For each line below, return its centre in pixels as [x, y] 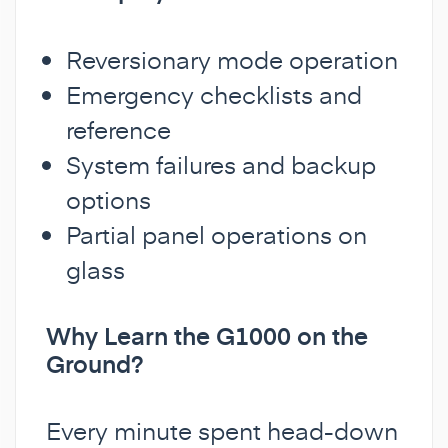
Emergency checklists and [214, 94]
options [108, 199]
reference [118, 129]
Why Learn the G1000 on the [207, 335]
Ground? [95, 363]
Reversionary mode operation [232, 59]
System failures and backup [221, 164]
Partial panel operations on [216, 234]
